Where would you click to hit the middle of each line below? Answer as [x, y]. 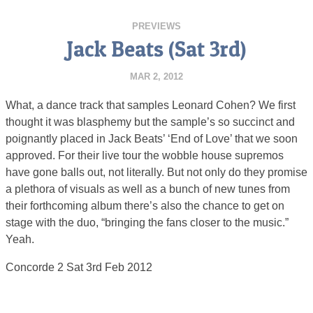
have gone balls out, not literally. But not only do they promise [156, 172]
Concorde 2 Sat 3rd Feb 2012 [79, 267]
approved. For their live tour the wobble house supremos [145, 155]
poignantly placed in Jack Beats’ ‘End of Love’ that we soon [152, 139]
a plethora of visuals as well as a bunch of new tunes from [148, 189]
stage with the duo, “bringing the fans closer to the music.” [147, 223]
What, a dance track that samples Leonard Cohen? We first [151, 105]
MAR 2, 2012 [156, 77]
